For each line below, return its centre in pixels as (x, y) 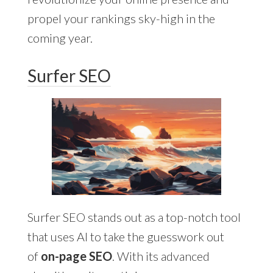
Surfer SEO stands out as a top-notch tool (134, 217)
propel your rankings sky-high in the (121, 18)
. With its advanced (161, 256)
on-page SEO (76, 256)
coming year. (60, 37)
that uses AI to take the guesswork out (126, 236)
